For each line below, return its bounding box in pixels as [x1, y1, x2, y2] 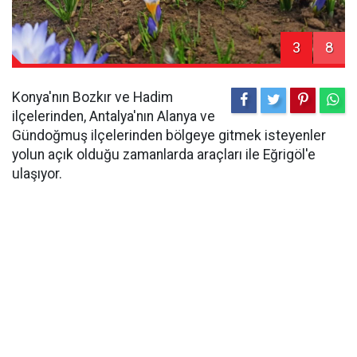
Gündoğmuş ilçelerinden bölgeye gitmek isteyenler [12, 127, 326, 143]
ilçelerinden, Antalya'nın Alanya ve [12, 108, 215, 124]
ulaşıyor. [12, 165, 62, 182]
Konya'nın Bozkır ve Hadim [12, 88, 173, 105]
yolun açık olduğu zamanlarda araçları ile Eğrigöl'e [12, 146, 316, 163]
